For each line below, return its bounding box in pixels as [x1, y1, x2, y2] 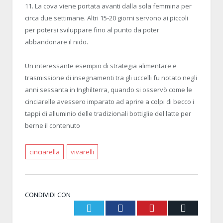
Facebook [123, 202, 162, 213]
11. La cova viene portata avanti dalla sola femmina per [25, 1, 192, 10]
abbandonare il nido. [25, 37, 88, 46]
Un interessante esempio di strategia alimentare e [25, 61, 177, 70]
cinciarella [29, 147, 60, 156]
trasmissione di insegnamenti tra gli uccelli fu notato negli [25, 73, 197, 82]
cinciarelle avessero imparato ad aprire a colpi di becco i [25, 97, 194, 106]
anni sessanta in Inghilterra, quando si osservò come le [25, 85, 192, 94]
